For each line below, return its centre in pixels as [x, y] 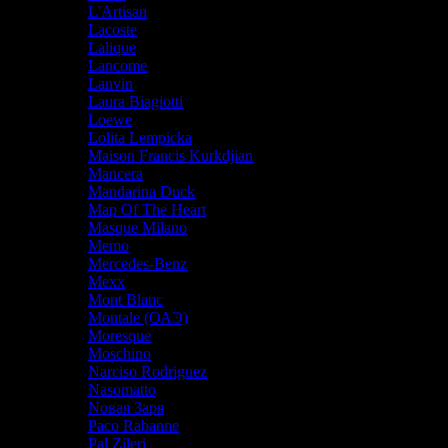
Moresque [119, 335]
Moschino [119, 353]
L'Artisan [117, 11]
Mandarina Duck [141, 191]
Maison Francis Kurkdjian [170, 155]
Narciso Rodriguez [147, 371]
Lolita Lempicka [140, 137]
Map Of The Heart [147, 209]
